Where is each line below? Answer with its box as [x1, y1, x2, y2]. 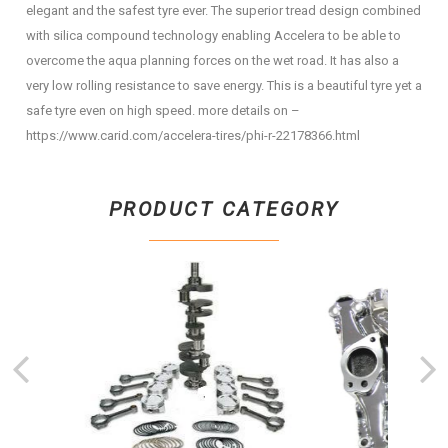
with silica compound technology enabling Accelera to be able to [26, 28, 401, 43]
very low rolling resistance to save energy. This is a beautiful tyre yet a [26, 78, 422, 93]
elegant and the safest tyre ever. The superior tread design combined [26, 3, 421, 18]
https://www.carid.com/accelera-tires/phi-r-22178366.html [26, 128, 360, 143]
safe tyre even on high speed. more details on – [26, 103, 300, 118]
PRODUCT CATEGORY [108, 197, 340, 222]
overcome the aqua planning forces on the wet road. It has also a [26, 53, 399, 68]
